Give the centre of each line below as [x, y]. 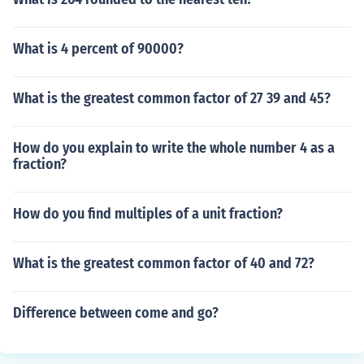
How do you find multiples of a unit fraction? [148, 214]
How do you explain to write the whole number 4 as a [174, 148]
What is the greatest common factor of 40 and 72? [164, 263]
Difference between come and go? [116, 313]
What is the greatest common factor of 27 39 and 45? [172, 98]
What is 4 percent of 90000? [98, 49]
